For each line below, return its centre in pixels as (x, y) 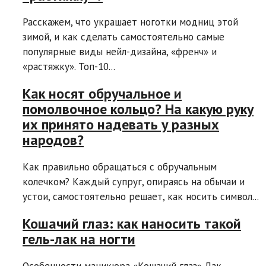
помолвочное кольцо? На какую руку (138, 109)
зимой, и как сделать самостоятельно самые (123, 37)
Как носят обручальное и (102, 94)
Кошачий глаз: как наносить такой (132, 224)
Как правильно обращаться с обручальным (120, 167)
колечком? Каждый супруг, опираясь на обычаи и (134, 182)
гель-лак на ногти (79, 239)
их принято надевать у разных (121, 125)
